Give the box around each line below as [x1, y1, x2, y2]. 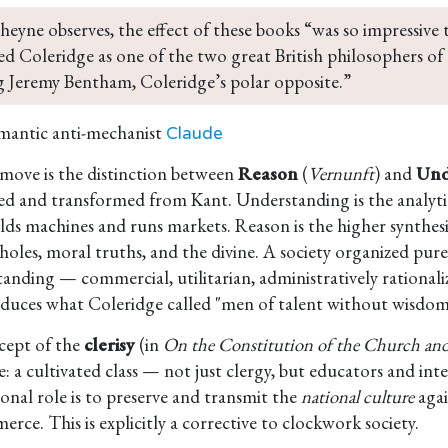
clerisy [84, 332, 135, 357]
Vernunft [308, 161, 374, 186]
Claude [166, 123, 223, 144]
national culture [301, 384, 414, 409]
